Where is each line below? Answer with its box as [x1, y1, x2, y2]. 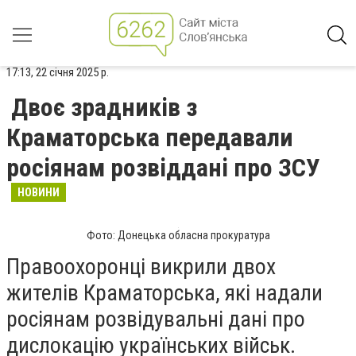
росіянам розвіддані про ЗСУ [6, 153, 320, 183]
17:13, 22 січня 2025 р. [6, 65, 109, 79]
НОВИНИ [17, 186, 60, 199]
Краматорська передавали [6, 122, 293, 153]
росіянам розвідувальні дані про [6, 306, 305, 332]
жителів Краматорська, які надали [6, 280, 323, 306]
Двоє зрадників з [11, 92, 197, 122]
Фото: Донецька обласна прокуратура [86, 229, 270, 242]
